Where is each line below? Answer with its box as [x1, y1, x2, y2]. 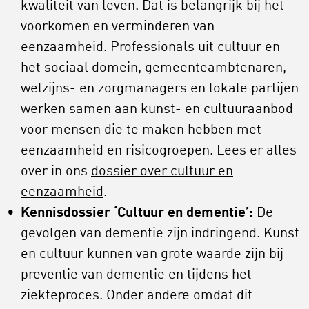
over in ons [21, 165, 91, 179]
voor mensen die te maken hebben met [21, 123, 261, 138]
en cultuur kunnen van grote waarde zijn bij [21, 248, 283, 262]
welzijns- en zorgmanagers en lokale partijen [21, 82, 299, 97]
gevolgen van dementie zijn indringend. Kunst [21, 227, 299, 241]
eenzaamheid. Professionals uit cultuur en [21, 41, 280, 55]
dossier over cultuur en [91, 165, 233, 179]
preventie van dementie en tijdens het [21, 268, 252, 283]
